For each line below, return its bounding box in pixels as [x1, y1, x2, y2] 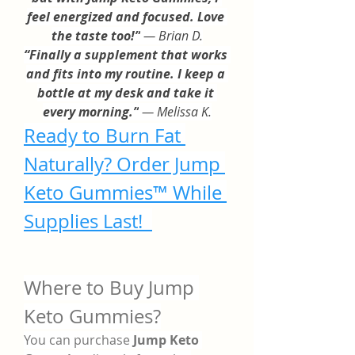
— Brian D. [139, 27, 203, 44]
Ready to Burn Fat [24, 123, 181, 148]
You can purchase [24, 331, 133, 349]
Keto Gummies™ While [24, 180, 222, 205]
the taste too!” [51, 27, 140, 44]
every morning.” [42, 103, 139, 120]
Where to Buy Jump [24, 275, 194, 300]
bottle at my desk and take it [36, 84, 214, 101]
